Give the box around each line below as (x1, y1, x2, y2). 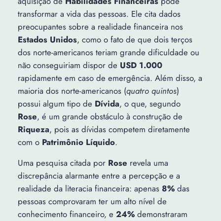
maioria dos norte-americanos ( (17, 84, 126, 97)
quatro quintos (126, 84, 177, 97)
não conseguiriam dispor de (17, 59, 120, 71)
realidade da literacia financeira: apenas (17, 183, 162, 195)
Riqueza (17, 123, 49, 135)
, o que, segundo (119, 97, 181, 110)
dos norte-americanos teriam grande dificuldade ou (17, 46, 199, 58)
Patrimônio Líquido (41, 136, 115, 148)
